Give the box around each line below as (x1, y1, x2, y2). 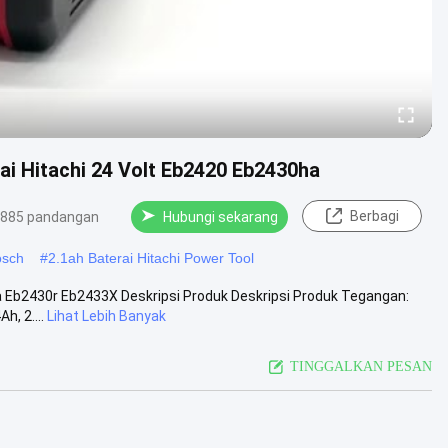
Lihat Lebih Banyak (47, 307, 166, 324)
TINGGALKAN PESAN (290, 358, 432, 374)
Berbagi (349, 208, 399, 224)
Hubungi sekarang (163, 209, 278, 225)
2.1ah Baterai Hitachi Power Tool (48, 249, 254, 266)
